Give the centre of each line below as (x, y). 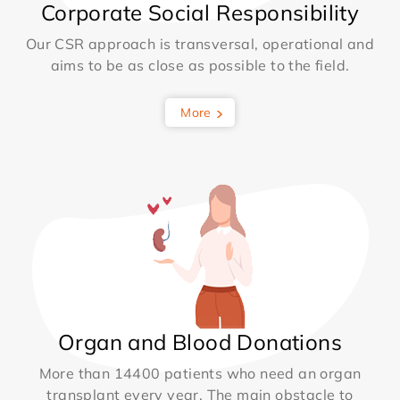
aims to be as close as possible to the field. (200, 66)
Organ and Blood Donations (200, 342)
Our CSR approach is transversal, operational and (200, 44)
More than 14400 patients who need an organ (200, 374)
